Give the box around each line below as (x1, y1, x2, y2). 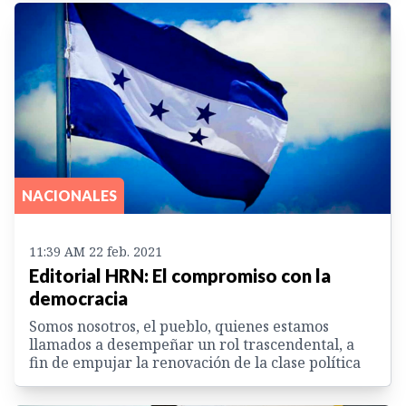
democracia (29, 287, 128, 310)
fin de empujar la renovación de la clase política (29, 353, 361, 373)
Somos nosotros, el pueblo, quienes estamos (29, 316, 329, 337)
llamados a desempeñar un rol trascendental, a (29, 334, 354, 355)
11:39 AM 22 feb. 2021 (29, 243, 162, 261)
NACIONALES (22, 187, 117, 205)
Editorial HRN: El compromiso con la (29, 265, 331, 287)
